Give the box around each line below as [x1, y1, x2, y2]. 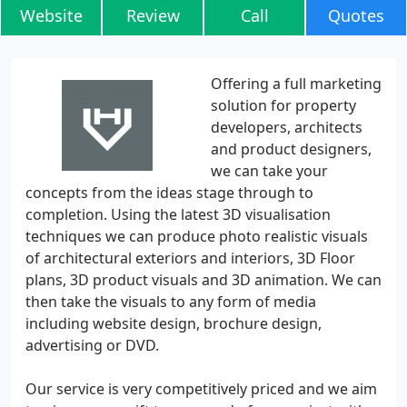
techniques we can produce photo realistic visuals [25, 226, 368, 246]
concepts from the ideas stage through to [25, 183, 313, 203]
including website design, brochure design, [25, 313, 322, 333]
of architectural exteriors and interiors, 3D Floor [25, 248, 355, 268]
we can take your [211, 161, 328, 181]
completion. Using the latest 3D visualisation [25, 204, 331, 224]
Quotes [328, 5, 384, 26]
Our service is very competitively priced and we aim [25, 379, 377, 399]
